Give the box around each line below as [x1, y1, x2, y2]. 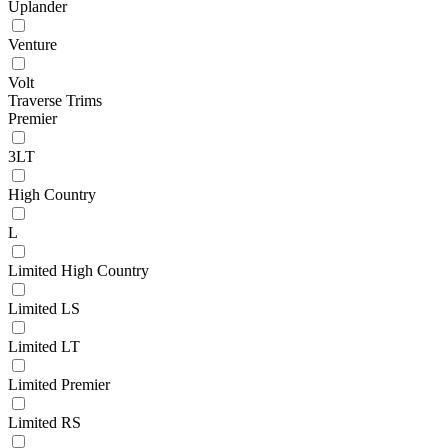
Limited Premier [8, 375, 110, 393]
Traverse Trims [8, 91, 102, 109]
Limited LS [8, 299, 80, 317]
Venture [8, 35, 57, 53]
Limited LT [8, 337, 80, 355]
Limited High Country [8, 261, 149, 279]
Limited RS [8, 413, 81, 431]
